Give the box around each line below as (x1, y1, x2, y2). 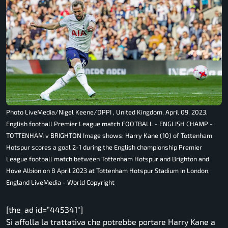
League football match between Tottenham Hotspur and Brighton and (6, 155, 209, 163)
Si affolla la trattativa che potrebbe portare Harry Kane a (6, 217, 215, 227)
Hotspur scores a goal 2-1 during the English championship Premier (6, 143, 202, 152)
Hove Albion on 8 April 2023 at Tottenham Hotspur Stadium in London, (6, 166, 210, 175)
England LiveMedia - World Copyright (6, 178, 115, 187)
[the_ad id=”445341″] (6, 205, 83, 215)
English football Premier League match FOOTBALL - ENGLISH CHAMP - (6, 120, 213, 128)
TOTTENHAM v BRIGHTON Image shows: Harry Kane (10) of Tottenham (6, 131, 212, 140)
